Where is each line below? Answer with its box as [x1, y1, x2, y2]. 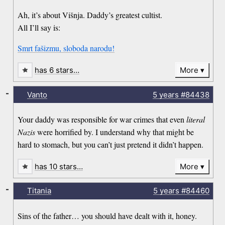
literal [186, 114, 205, 125]
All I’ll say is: [18, 22, 61, 33]
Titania [27, 186, 51, 196]
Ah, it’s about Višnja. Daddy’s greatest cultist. [18, 10, 163, 21]
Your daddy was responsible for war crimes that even [18, 114, 187, 125]
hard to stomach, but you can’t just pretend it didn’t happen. [18, 139, 204, 150]
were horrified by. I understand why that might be [35, 126, 194, 137]
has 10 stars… [35, 161, 83, 171]
